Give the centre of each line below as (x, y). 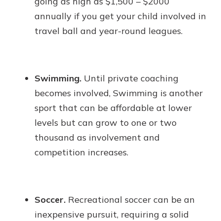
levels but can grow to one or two (106, 123)
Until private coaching (130, 78)
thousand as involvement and (97, 137)
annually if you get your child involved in (120, 16)
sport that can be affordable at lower (113, 108)
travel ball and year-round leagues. (109, 31)
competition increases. (81, 152)
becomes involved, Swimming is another (119, 93)
